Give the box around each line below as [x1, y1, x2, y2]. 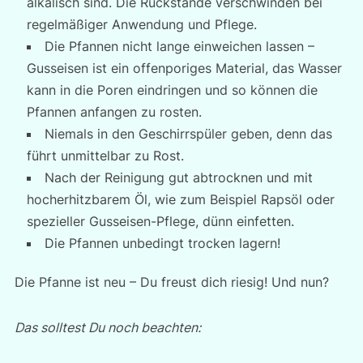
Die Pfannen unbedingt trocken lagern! [44, 235, 280, 251]
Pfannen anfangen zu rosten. [26, 104, 202, 120]
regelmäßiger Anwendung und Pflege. [26, 16, 257, 32]
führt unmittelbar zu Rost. [26, 147, 184, 164]
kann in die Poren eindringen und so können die [26, 82, 318, 98]
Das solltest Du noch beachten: [14, 319, 201, 335]
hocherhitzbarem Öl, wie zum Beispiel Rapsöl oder [26, 191, 335, 207]
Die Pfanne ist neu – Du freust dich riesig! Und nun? [14, 274, 329, 290]
